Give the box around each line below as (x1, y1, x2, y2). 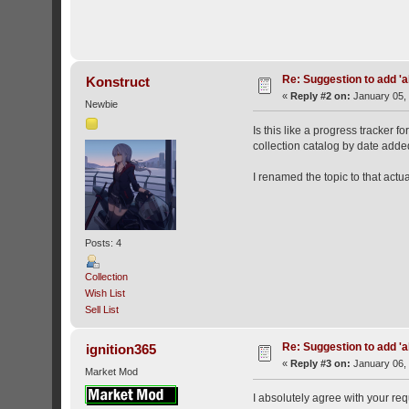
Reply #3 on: (290, 358, 351, 370)
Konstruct (85, 73, 150, 89)
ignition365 (85, 341, 156, 358)
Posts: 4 (85, 237, 122, 249)
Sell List (85, 304, 120, 316)
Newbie (85, 98, 119, 110)
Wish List (85, 288, 126, 299)
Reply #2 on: (290, 89, 351, 101)
